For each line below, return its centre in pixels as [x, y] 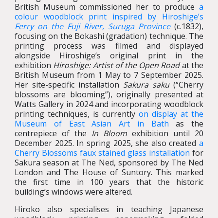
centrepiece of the [53, 134]
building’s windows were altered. [73, 192]
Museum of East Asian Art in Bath [92, 124]
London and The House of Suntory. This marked [109, 173]
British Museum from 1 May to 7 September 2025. [109, 75]
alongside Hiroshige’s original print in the [109, 56]
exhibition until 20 [165, 134]
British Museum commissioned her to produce [107, 7]
